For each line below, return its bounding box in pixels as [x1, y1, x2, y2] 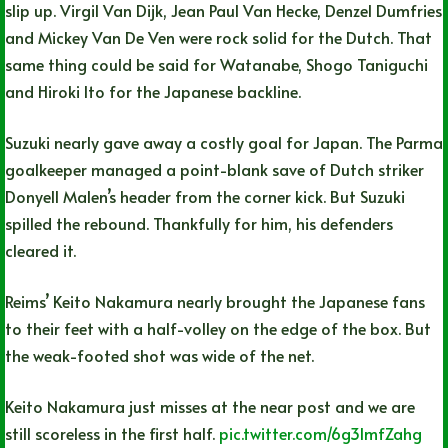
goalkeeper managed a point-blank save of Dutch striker [5, 157, 424, 180]
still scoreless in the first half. [5, 421, 219, 444]
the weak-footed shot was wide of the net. [5, 343, 314, 366]
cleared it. [5, 238, 76, 261]
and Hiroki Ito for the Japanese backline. [5, 79, 301, 102]
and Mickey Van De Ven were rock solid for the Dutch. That [5, 25, 432, 48]
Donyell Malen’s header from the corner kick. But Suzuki [5, 184, 405, 207]
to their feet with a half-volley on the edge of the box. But [5, 316, 431, 339]
